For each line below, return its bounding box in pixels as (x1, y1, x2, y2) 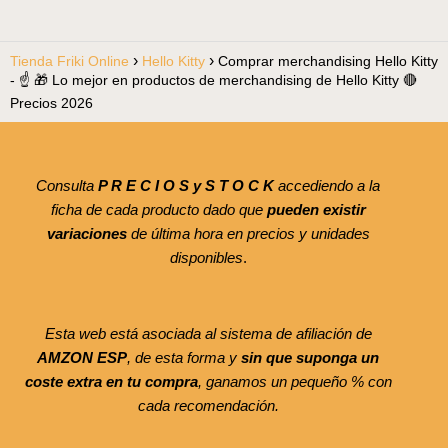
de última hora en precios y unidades (126, 225, 370, 243)
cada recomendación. (137, 397, 279, 415)
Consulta (36, 177, 98, 195)
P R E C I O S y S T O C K (98, 177, 274, 195)
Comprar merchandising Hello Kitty (218, 53, 438, 70)
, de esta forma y (127, 349, 241, 367)
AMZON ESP (37, 349, 127, 367)
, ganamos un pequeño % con (197, 373, 392, 391)
